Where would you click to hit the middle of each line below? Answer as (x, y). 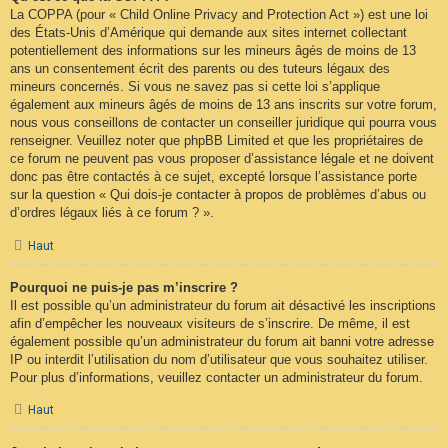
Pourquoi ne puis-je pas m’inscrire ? (124, 287)
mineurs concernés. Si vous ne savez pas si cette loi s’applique (195, 87)
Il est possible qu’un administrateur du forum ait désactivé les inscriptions (223, 305)
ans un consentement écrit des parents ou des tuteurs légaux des (200, 69)
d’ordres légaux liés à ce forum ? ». (112, 213)
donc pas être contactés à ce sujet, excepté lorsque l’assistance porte (213, 177)
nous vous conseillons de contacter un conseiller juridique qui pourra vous (223, 123)
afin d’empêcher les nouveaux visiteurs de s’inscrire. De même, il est (210, 323)
